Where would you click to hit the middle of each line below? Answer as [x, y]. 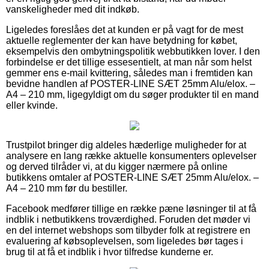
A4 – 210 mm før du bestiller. [67, 188]
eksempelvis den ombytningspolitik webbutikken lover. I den [133, 51]
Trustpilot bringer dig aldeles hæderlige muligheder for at [126, 145]
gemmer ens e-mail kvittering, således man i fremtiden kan [129, 73]
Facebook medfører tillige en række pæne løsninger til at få [131, 208]
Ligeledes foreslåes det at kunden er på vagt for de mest [125, 29]
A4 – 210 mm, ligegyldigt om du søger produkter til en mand [132, 94]
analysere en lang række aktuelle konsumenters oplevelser [131, 156]
